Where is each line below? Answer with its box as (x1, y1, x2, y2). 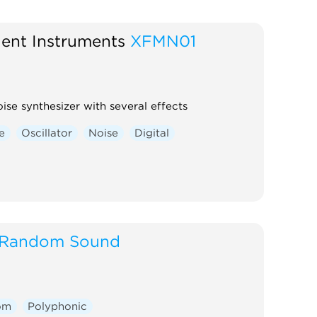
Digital (134, 126, 170, 139)
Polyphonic (28, 299, 88, 313)
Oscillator (21, 126, 73, 139)
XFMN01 (129, 30, 196, 50)
